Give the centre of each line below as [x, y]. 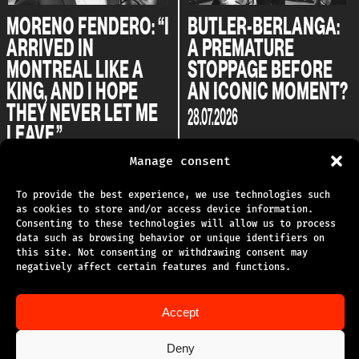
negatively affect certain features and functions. [153, 267]
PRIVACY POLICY [186, 294]
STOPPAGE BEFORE [260, 68]
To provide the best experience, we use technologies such [173, 195]
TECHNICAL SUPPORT [199, 260]
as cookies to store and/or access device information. [165, 209]
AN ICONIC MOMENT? [268, 90]
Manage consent [180, 161]
